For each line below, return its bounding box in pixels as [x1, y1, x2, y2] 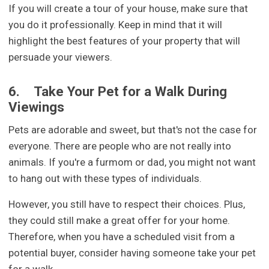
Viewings [8, 98, 65, 115]
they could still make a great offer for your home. [8, 214, 231, 226]
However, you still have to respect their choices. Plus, [8, 198, 246, 210]
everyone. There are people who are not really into [8, 139, 232, 152]
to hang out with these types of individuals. [8, 172, 202, 184]
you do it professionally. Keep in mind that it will [8, 18, 223, 31]
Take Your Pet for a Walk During [34, 83, 228, 99]
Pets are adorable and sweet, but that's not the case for [8, 123, 258, 136]
